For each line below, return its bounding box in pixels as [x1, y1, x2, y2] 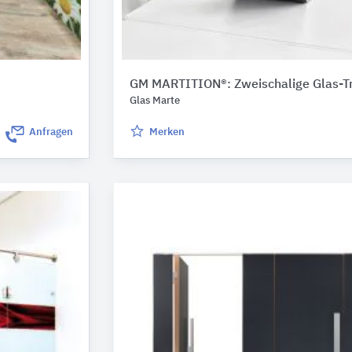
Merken [149, 127, 185, 137]
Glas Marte [130, 96, 180, 106]
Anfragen [29, 127, 73, 137]
